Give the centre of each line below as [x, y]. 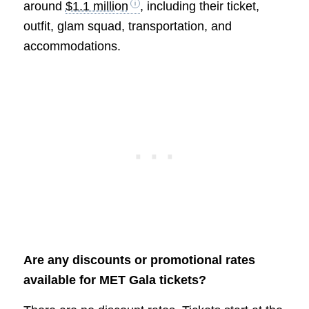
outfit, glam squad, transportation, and [127, 27]
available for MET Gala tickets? [114, 280]
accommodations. [72, 47]
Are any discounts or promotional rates [139, 260]
